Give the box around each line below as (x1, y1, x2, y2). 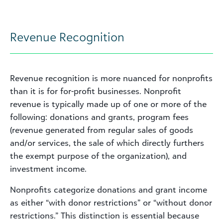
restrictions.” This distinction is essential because (10, 210, 199, 221)
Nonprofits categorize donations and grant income (10, 184, 207, 195)
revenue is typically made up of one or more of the (10, 99, 207, 109)
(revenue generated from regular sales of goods (10, 124, 193, 135)
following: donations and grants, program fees (10, 111, 189, 122)
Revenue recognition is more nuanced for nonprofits (10, 73, 213, 83)
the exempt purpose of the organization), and (10, 150, 187, 161)
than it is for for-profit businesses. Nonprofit (10, 86, 181, 96)
